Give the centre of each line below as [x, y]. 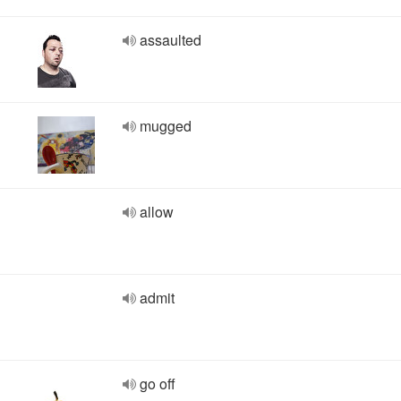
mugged [166, 126]
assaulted [171, 40]
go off [158, 384]
